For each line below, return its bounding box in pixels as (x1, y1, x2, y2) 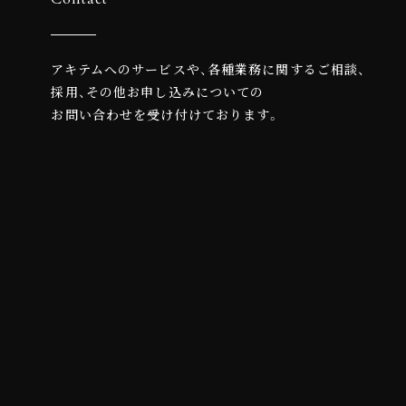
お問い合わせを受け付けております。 (51, 105, 281, 124)
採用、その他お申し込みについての (51, 82, 265, 101)
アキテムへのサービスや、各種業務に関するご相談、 (51, 60, 366, 79)
